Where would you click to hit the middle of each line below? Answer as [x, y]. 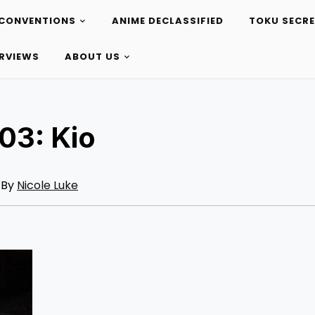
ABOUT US [92, 57]
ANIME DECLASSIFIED [167, 21]
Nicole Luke [47, 185]
